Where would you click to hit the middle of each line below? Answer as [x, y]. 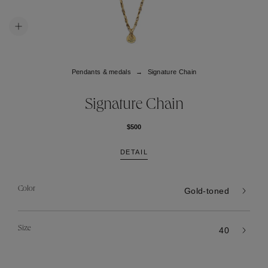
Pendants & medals [101, 72]
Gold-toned [206, 191]
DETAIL [134, 152]
